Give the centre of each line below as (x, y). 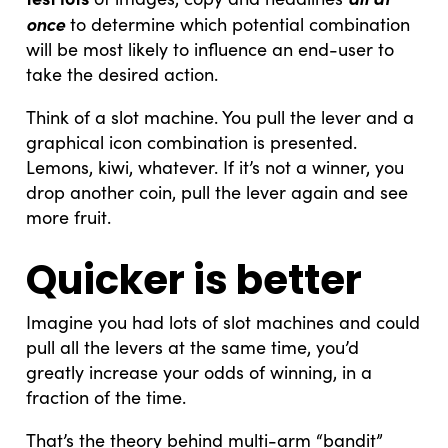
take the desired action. (122, 73)
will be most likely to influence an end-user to (210, 48)
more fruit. (69, 216)
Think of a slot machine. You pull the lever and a (220, 116)
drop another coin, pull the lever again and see (217, 191)
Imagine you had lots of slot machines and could (223, 321)
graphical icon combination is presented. (192, 141)
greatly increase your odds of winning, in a (199, 371)
